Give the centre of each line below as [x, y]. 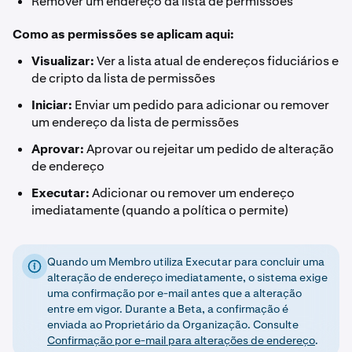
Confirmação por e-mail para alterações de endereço [181, 340]
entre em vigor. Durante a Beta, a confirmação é [168, 309]
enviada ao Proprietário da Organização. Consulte [173, 324]
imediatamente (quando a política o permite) [160, 210]
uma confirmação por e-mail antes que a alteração [174, 293]
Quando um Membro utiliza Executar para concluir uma [186, 262]
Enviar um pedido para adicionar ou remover [201, 105]
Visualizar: [63, 61]
